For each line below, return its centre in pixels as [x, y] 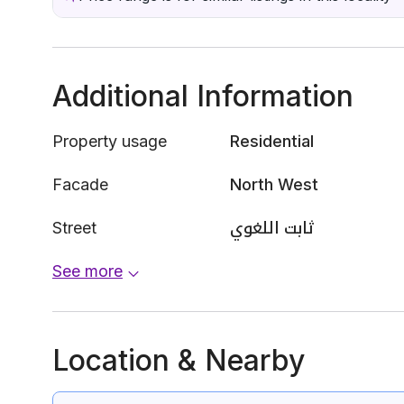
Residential [272, 141]
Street [74, 228]
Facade [80, 184]
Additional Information [203, 96]
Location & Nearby [179, 360]
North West [274, 184]
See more [87, 271]
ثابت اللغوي [272, 228]
